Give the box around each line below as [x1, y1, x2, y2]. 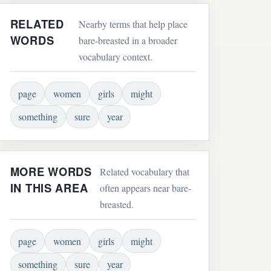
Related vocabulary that [100, 165, 190, 178]
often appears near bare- [100, 181, 192, 195]
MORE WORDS [10, 163, 92, 180]
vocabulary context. [78, 50, 152, 64]
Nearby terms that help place [78, 18, 188, 31]
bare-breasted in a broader [78, 34, 177, 47]
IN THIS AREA [10, 180, 88, 197]
